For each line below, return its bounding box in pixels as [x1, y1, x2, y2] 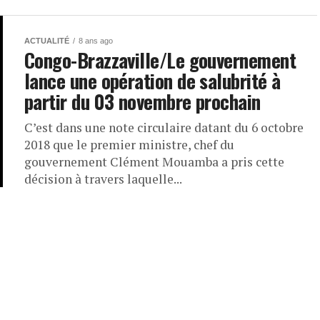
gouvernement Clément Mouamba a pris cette [24, 154, 284, 170]
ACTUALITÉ [24, 36, 69, 45]
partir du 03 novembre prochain [24, 87, 261, 116]
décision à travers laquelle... [24, 171, 182, 187]
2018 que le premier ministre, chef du [24, 136, 234, 153]
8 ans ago [79, 36, 113, 45]
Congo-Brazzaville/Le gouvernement [24, 46, 296, 74]
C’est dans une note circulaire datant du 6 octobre [24, 119, 304, 136]
